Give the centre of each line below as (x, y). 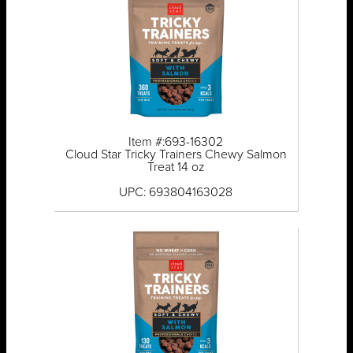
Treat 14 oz (176, 167)
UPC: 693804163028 (176, 193)
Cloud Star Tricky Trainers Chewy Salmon (176, 155)
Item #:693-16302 (176, 142)
